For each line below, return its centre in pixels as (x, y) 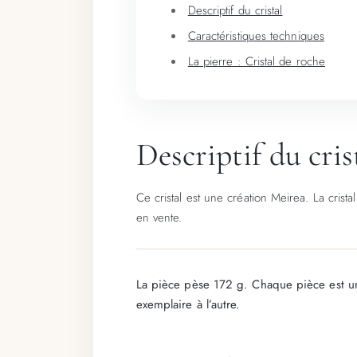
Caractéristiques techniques (256, 35)
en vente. (159, 217)
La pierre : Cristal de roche (256, 61)
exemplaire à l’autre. (188, 304)
